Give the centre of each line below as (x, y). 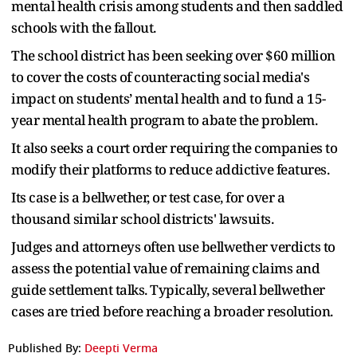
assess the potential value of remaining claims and (165, 268)
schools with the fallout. (84, 27)
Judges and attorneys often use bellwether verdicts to (173, 246)
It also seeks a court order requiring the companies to (174, 147)
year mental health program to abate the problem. (164, 120)
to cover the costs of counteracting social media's (160, 76)
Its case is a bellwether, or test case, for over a (148, 197)
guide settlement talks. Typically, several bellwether (168, 289)
